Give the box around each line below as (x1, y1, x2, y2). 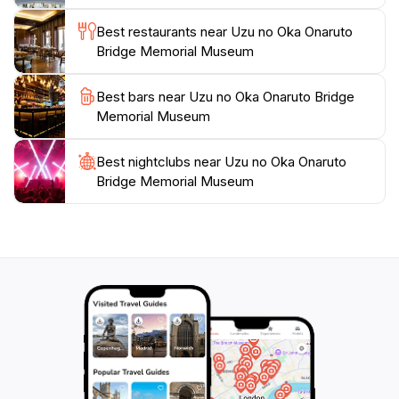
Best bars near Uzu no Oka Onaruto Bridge (96, 88, 354, 105)
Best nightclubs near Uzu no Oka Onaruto (96, 153, 346, 170)
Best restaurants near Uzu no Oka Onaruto (96, 23, 353, 40)
